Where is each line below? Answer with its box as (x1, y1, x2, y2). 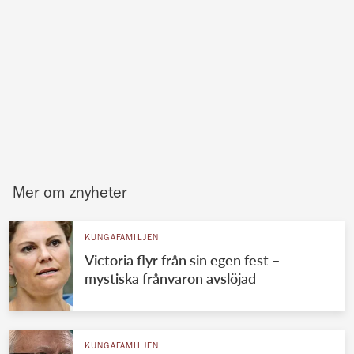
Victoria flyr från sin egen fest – (84, 251, 280, 269)
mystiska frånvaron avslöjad (84, 269, 256, 288)
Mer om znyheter (13, 186, 126, 203)
